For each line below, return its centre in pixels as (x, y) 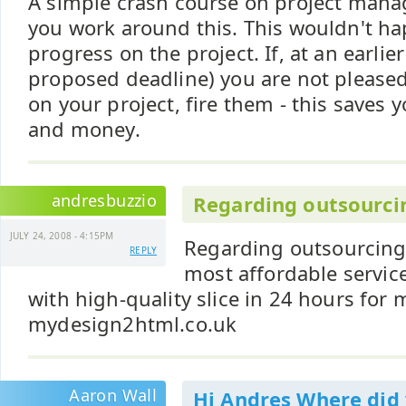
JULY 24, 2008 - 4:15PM (62, 236)
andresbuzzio (104, 200)
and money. (84, 129)
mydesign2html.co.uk (133, 324)
